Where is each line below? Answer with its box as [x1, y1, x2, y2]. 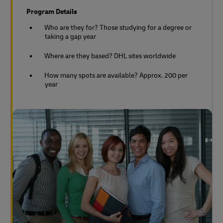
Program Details [26, 7, 77, 16]
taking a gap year [45, 32, 96, 41]
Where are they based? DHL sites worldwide [44, 52, 176, 61]
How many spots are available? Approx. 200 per [44, 71, 188, 80]
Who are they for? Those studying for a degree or [44, 23, 192, 32]
